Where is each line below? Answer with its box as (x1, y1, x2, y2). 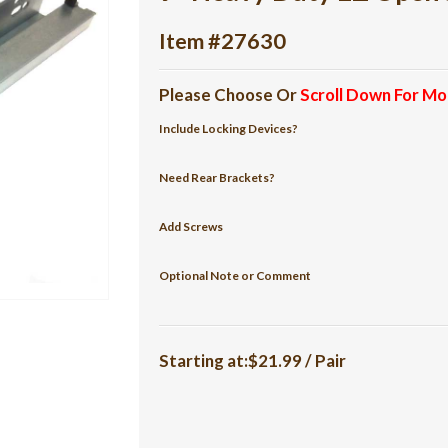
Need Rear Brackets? (159, 170, 276, 185)
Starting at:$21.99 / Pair (159, 350, 347, 371)
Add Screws (159, 219, 224, 234)
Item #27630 (159, 28, 287, 54)
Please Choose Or (159, 84, 301, 105)
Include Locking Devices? (159, 121, 299, 136)
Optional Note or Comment (159, 268, 312, 283)
